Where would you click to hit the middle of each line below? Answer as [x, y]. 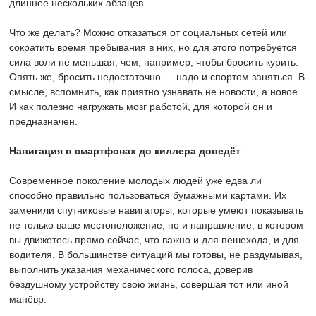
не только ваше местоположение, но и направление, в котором [156, 225]
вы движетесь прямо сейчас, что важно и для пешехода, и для [154, 240]
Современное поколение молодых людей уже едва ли [135, 181]
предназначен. [43, 121]
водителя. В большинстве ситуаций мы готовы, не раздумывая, [156, 255]
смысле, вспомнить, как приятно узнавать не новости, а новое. [155, 92]
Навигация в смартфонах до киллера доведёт [125, 151]
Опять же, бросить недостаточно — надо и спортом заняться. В [157, 77]
